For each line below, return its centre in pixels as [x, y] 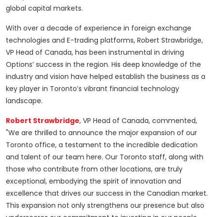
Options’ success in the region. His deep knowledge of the [103, 65]
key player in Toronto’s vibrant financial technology [93, 89]
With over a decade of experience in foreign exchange [99, 28]
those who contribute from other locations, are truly [94, 169]
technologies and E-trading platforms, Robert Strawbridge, [104, 40]
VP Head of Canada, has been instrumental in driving [95, 53]
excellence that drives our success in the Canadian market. [107, 194]
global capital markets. [44, 8]
